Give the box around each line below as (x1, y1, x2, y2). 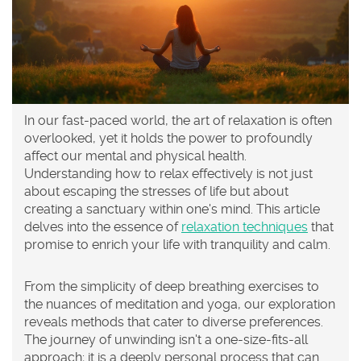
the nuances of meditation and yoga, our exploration (24, 297, 335, 313)
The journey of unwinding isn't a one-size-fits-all (24, 332, 308, 348)
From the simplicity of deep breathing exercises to (24, 279, 319, 295)
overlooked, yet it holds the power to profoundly (24, 131, 313, 147)
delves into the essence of (24, 219, 181, 235)
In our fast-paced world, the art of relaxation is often (24, 113, 332, 129)
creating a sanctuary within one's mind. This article (24, 201, 320, 218)
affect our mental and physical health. (24, 148, 247, 164)
